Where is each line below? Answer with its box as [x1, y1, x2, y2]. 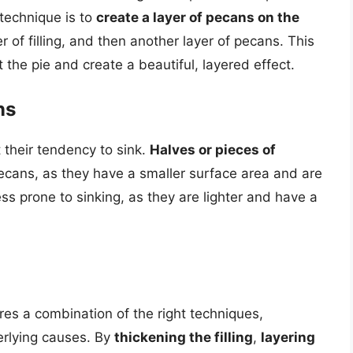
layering [261, 329, 315, 345]
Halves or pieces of [150, 142, 276, 158]
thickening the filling [114, 329, 253, 345]
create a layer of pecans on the [96, 9, 299, 25]
